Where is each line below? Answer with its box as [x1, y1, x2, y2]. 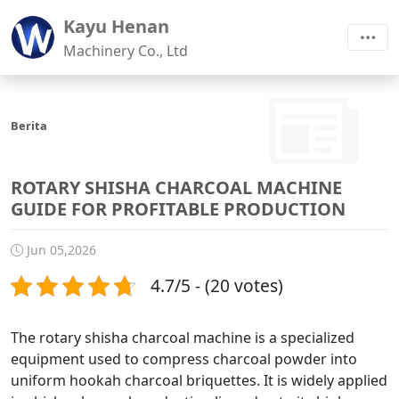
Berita [11, 118, 47, 134]
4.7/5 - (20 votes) [151, 273, 283, 297]
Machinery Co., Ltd [63, 41, 188, 61]
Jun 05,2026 [23, 241, 96, 258]
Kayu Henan [63, 14, 169, 38]
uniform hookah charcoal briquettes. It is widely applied [11, 370, 387, 390]
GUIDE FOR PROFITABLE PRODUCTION [11, 197, 346, 221]
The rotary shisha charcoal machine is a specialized [11, 328, 354, 347]
